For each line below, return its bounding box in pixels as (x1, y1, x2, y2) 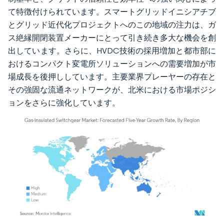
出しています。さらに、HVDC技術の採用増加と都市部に (8, 45, 216, 55)
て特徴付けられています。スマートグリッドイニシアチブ (8, 6, 216, 16)
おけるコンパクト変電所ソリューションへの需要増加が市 (8, 58, 216, 68)
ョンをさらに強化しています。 (8, 97, 120, 107)
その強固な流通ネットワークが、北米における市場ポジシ (8, 84, 216, 94)
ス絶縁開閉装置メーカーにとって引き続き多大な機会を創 (8, 32, 216, 42)
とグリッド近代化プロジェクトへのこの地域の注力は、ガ (8, 19, 216, 29)
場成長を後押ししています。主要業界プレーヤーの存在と (8, 71, 216, 81)
